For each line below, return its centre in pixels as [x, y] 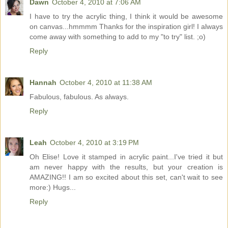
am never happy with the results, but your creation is [126, 167]
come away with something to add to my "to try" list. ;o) [118, 36]
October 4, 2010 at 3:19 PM [94, 142]
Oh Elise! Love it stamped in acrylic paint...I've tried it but [126, 156]
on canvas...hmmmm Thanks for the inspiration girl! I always [126, 26]
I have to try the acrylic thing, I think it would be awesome [126, 16]
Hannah [43, 82]
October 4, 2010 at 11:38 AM [106, 82]
